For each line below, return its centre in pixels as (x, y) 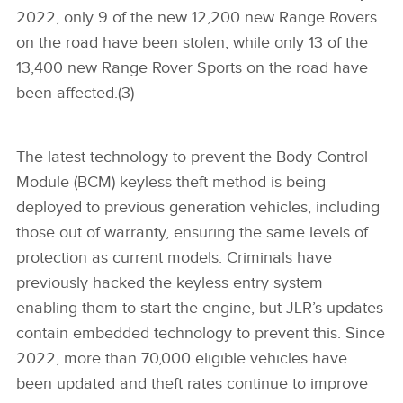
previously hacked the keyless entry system (170, 282)
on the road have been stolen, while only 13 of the (192, 42)
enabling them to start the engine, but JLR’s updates (200, 308)
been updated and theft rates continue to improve (192, 383)
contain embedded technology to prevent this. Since (201, 333)
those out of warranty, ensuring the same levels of (192, 232)
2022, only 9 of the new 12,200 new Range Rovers (197, 17)
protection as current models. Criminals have (174, 257)
